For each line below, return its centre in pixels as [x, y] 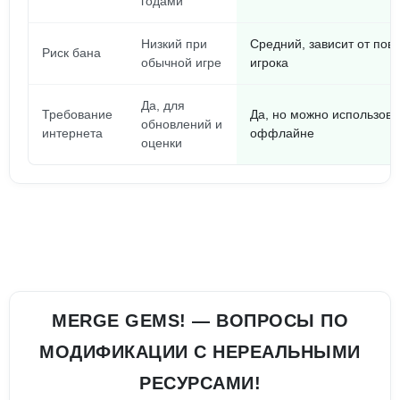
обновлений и [182, 124]
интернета [72, 133]
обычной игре [181, 62]
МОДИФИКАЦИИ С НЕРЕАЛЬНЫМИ [200, 352]
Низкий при [174, 44]
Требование [77, 114]
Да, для [163, 105]
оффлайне [282, 133]
